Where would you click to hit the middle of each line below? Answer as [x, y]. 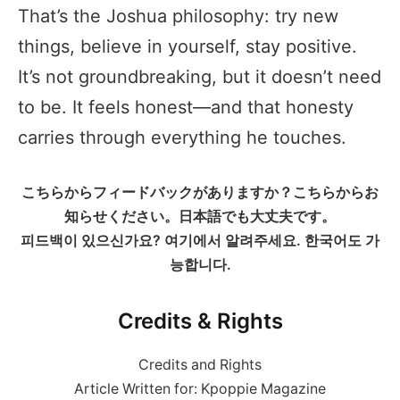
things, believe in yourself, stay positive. [187, 46]
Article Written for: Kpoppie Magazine [200, 388]
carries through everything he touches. [182, 137]
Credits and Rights [200, 364]
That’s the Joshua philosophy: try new [178, 16]
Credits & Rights [200, 321]
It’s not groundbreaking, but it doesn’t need [200, 76]
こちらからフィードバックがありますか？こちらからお [200, 192]
